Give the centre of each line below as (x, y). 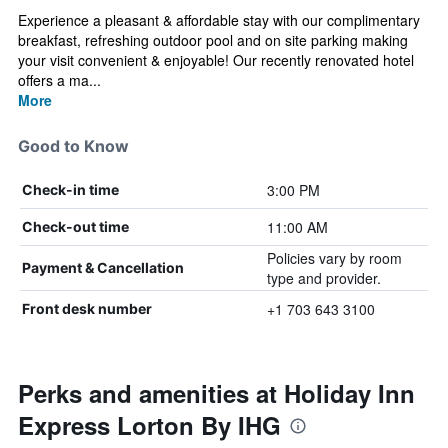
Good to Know (73, 146)
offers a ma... (59, 80)
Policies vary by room (334, 258)
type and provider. (323, 278)
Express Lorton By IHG (149, 425)
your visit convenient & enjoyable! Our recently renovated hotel (216, 60)
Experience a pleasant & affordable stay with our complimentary (219, 20)
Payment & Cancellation (103, 267)
